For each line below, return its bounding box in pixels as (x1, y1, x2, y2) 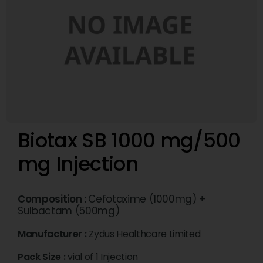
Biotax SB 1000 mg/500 (18, 126, 241, 155)
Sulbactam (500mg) (18, 204, 120, 218)
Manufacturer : (18, 227, 89, 241)
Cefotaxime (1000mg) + (88, 192, 206, 207)
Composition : (18, 192, 89, 207)
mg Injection (18, 150, 138, 178)
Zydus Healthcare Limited (89, 227, 201, 241)
